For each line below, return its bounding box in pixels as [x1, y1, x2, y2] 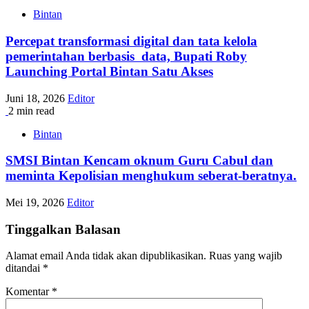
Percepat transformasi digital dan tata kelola [6, 33, 257, 48]
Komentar [6, 286, 52, 298]
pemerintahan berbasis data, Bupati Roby [6, 48, 247, 63]
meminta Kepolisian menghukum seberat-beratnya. [6, 168, 297, 183]
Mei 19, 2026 [6, 196, 67, 208]
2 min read [8, 104, 54, 117]
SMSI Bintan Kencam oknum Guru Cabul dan [6, 153, 273, 168]
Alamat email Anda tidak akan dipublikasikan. [6, 250, 206, 262]
